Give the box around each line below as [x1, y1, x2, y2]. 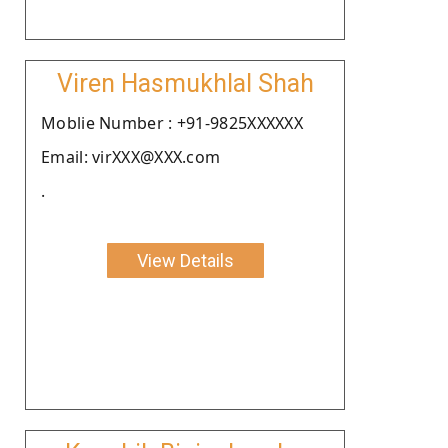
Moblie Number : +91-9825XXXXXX [41, 111, 303, 134]
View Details [136, 249, 234, 271]
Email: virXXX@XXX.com [41, 145, 221, 168]
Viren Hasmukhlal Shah [56, 68, 314, 98]
